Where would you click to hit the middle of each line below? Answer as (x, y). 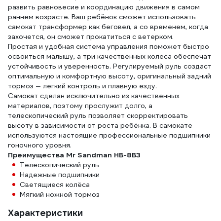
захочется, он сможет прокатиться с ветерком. (91, 37)
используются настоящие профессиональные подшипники (109, 135)
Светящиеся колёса (55, 184)
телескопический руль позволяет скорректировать (98, 115)
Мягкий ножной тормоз (60, 194)
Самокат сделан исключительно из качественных (94, 96)
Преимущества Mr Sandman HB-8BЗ (74, 155)
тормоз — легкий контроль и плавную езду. (82, 86)
